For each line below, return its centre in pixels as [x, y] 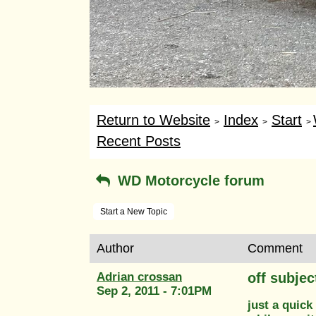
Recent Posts [139, 141]
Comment [275, 248]
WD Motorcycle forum [189, 180]
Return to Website [153, 120]
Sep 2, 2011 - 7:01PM [154, 291]
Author [115, 248]
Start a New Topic [134, 211]
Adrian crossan [139, 276]
